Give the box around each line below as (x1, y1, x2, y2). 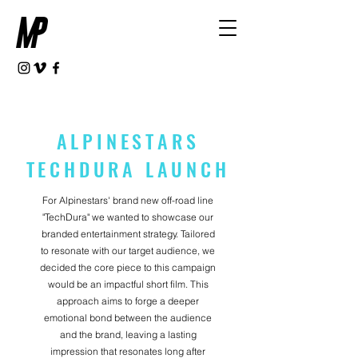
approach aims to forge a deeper (57, 295, 199, 307)
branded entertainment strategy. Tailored (41, 228, 215, 240)
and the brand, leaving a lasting (59, 328, 197, 340)
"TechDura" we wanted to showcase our (42, 211, 213, 223)
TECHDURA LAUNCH (26, 154, 230, 183)
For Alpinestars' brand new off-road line (42, 194, 213, 206)
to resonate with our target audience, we (41, 245, 215, 257)
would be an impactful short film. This (47, 278, 209, 290)
